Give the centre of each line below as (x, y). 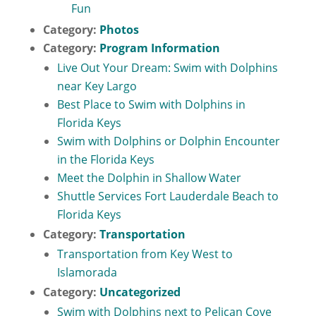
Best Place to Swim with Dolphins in (151, 104)
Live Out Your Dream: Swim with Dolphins (167, 68)
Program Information (159, 48)
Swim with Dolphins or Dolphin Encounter (168, 141)
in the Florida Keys (105, 159)
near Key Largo (97, 86)
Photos (119, 30)
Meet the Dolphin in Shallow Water (149, 178)
